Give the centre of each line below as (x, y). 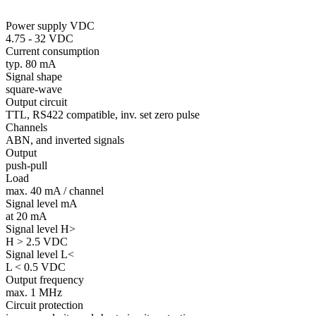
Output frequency (45, 279)
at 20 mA (26, 216)
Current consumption (53, 51)
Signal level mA (42, 203)
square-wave (34, 89)
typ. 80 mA (31, 63)
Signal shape (34, 76)
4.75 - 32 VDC (39, 38)
